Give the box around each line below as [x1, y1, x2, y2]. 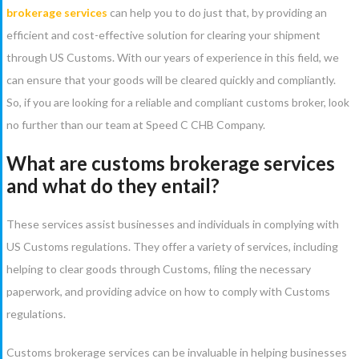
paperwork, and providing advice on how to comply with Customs [6, 284, 330, 298]
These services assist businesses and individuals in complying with [6, 216, 339, 231]
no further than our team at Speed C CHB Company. [6, 117, 268, 131]
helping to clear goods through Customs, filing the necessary [6, 261, 311, 276]
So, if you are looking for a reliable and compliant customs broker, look [6, 95, 349, 109]
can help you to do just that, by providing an [107, 5, 327, 19]
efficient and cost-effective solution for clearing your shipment [6, 27, 321, 42]
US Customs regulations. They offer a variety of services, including [6, 239, 338, 253]
